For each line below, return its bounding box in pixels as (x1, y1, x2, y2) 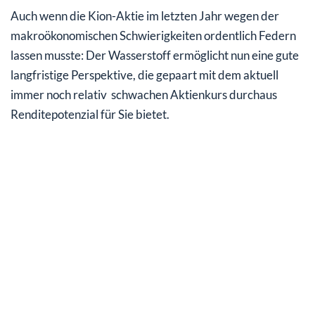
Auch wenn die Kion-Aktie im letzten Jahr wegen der (11, 8, 279, 23)
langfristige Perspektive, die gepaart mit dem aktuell (11, 67, 278, 82)
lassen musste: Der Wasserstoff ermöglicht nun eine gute (11, 47, 299, 63)
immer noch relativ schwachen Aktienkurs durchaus (11, 86, 277, 102)
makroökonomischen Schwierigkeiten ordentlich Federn (11, 27, 296, 43)
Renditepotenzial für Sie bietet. (11, 106, 169, 122)
